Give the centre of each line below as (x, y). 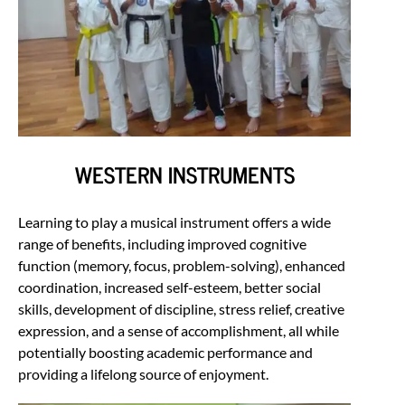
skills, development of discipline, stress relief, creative (181, 308)
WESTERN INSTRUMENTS (184, 174)
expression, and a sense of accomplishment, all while (179, 330)
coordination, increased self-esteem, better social (170, 287)
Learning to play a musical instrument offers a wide (174, 221)
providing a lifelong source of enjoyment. (143, 373)
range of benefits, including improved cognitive (162, 243)
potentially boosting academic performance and (165, 352)
